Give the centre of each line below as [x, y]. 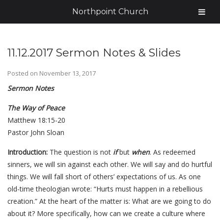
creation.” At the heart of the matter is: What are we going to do [109, 201]
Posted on [23, 73]
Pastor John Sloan [36, 132]
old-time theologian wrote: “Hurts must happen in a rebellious [105, 189]
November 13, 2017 [68, 73]
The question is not [80, 152]
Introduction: [27, 152]
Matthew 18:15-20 [36, 120]
